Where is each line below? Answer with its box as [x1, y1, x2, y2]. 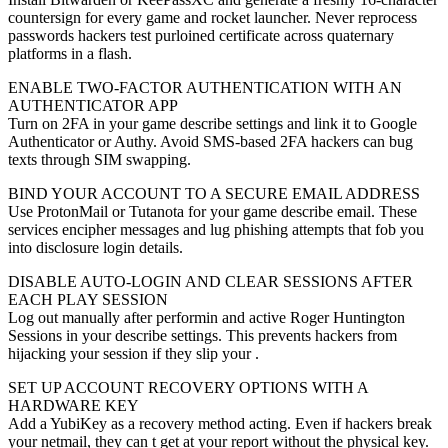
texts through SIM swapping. [8, 150, 191, 168]
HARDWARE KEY [8, 396, 139, 414]
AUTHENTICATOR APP [8, 96, 178, 114]
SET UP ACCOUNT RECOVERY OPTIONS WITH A [8, 378, 368, 396]
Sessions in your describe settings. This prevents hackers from [8, 326, 397, 344]
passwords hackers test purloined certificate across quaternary [8, 26, 394, 44]
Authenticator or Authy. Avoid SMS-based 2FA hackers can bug [8, 132, 413, 150]
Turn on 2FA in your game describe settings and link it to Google [8, 114, 417, 132]
